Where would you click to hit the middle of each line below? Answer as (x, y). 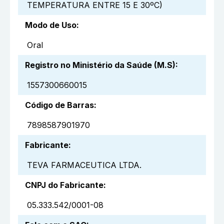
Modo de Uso (51, 25)
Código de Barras (59, 105)
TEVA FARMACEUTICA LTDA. (84, 165)
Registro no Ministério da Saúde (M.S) (100, 65)
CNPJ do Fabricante (64, 185)
